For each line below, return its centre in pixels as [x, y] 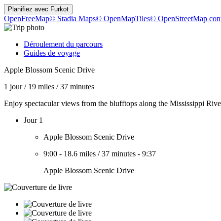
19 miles [41, 87]
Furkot [59, 9]
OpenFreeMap [27, 18]
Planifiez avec [29, 9]
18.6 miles [80, 154]
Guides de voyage [52, 53]
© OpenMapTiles [123, 18]
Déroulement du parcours [63, 44]
